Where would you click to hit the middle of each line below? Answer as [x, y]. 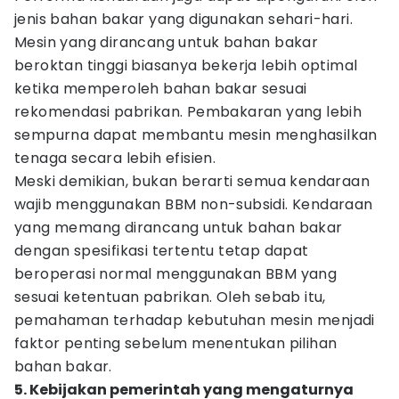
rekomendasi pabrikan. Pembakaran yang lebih [188, 112]
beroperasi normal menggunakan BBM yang [176, 274]
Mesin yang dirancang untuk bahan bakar [167, 42]
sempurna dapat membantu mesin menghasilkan [196, 135]
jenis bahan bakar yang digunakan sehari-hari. [183, 19]
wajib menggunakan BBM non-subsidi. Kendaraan [194, 204]
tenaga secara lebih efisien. [115, 158]
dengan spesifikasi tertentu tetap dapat [162, 251]
